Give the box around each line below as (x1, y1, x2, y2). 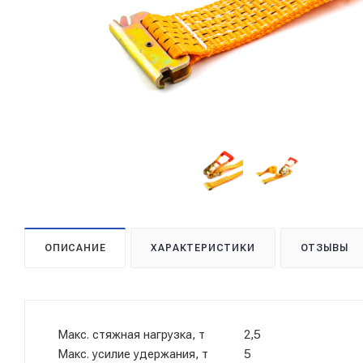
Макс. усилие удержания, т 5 (58, 347, 250, 361)
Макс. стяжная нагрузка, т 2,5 (58, 327, 260, 342)
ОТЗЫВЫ (300, 242, 348, 254)
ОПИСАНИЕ (45, 242, 106, 254)
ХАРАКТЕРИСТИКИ (151, 242, 255, 254)
